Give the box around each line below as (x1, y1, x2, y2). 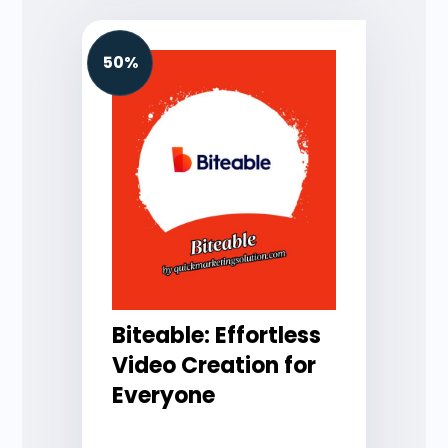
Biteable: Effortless (112, 320, 322, 352)
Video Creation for (112, 350, 317, 382)
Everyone (112, 380, 216, 412)
